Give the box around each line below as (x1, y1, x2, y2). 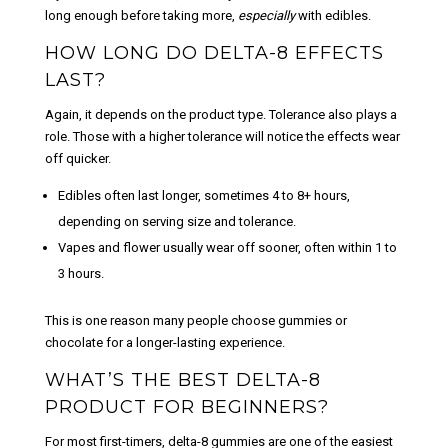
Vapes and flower (57, 239, 160, 255)
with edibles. (297, 7, 371, 23)
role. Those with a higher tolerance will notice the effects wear (44, 128, 400, 144)
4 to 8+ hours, (271, 187, 350, 203)
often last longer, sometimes (100, 187, 272, 203)
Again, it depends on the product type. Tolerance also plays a (44, 106, 397, 122)
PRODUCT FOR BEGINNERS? (44, 395, 329, 418)
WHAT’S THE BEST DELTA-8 (44, 368, 321, 391)
